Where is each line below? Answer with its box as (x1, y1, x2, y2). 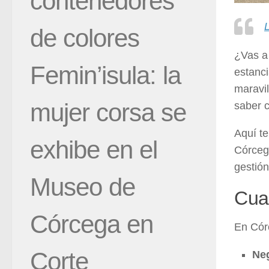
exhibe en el (30, 135, 157, 164)
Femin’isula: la (30, 61, 181, 89)
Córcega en (30, 210, 153, 238)
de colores (30, 23, 139, 52)
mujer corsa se (30, 98, 186, 127)
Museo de (30, 172, 135, 201)
